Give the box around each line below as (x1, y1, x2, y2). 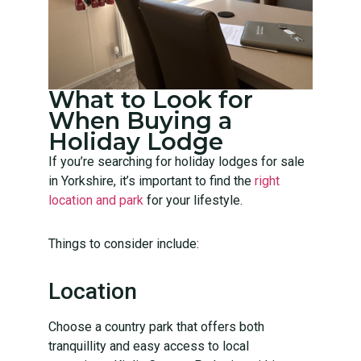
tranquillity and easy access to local (48, 338, 249, 354)
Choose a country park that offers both (48, 318, 264, 334)
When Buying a (48, 106, 232, 135)
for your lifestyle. (143, 192, 243, 208)
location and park (48, 192, 143, 208)
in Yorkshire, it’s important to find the (48, 172, 251, 189)
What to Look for (48, 85, 253, 114)
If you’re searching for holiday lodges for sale (48, 153, 305, 169)
